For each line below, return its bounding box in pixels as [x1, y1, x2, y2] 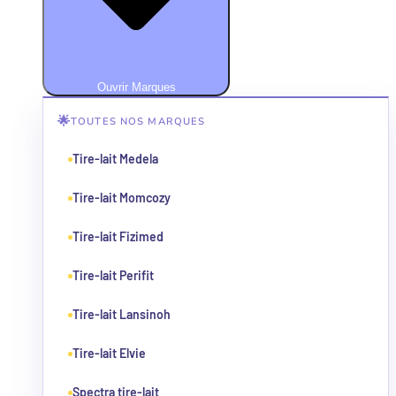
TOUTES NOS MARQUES [71, 114, 206, 128]
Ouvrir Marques [96, 80, 176, 95]
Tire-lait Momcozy [72, 190, 171, 206]
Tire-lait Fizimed [72, 229, 164, 245]
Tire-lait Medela [72, 151, 158, 167]
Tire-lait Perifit [72, 268, 154, 284]
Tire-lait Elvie [72, 346, 146, 362]
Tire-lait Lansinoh [72, 307, 171, 323]
